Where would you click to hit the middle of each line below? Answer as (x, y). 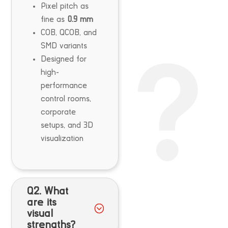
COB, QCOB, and (69, 32)
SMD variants (64, 46)
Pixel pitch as (65, 6)
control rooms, (66, 98)
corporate (59, 112)
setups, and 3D (67, 125)
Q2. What (48, 191)
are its (42, 202)
